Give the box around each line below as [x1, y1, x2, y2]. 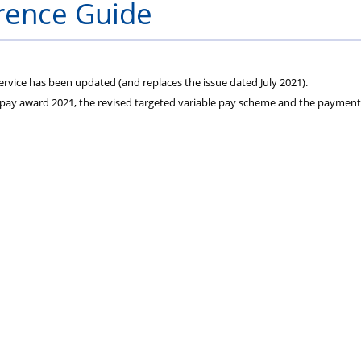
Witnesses [22, 64, 89, 83]
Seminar [57, 24, 114, 43]
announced [57, 105, 134, 123]
